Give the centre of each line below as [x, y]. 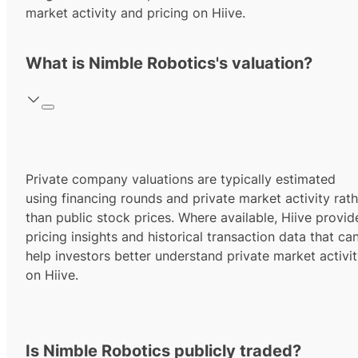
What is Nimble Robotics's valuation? [169, 64]
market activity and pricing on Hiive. [135, 13]
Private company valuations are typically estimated [181, 179]
